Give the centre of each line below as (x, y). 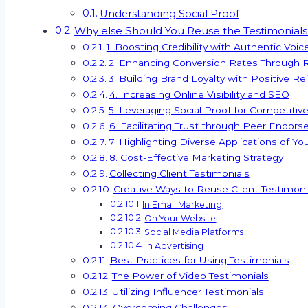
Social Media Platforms (194, 232)
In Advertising (175, 245)
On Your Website (180, 218)
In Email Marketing (183, 204)
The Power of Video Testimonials (190, 275)
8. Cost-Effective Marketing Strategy (196, 157)
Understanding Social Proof (169, 13)
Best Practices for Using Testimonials (199, 260)
